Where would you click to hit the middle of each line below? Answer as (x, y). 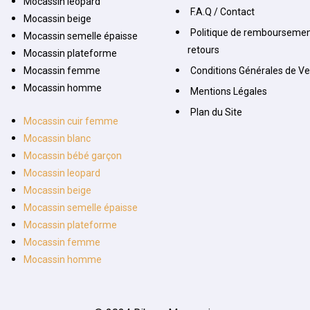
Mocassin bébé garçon (73, 156)
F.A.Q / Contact (222, 12)
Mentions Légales (228, 92)
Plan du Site (216, 112)
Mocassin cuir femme (71, 121)
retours (203, 50)
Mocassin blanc (57, 139)
